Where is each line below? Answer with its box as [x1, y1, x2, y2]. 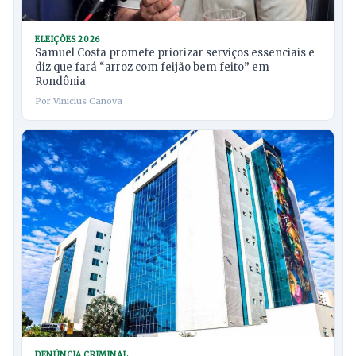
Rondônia [35, 74, 86, 88]
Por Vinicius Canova [35, 95, 122, 106]
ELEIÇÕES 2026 [35, 33, 100, 44]
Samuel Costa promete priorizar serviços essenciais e [35, 45, 315, 60]
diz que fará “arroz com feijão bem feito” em [35, 60, 269, 74]
